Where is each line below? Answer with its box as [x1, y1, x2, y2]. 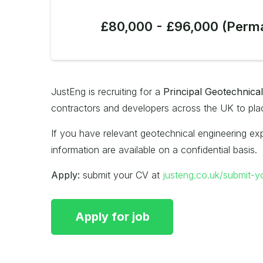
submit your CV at [80, 169, 163, 181]
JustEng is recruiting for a [51, 86, 163, 97]
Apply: [51, 169, 80, 181]
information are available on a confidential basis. [51, 144, 257, 156]
